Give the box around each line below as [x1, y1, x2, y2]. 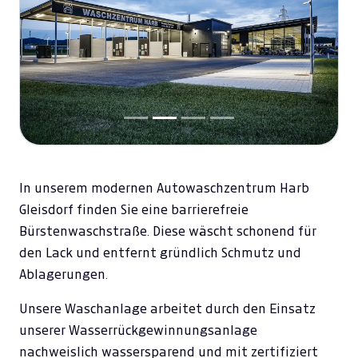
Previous [42, 48, 94, 62]
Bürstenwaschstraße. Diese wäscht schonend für [19, 225, 316, 238]
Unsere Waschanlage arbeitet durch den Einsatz [19, 302, 316, 316]
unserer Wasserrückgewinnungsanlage [19, 324, 257, 337]
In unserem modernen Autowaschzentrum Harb [19, 181, 309, 195]
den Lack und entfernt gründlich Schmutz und [19, 246, 301, 260]
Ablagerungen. [19, 268, 108, 281]
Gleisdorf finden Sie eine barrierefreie [19, 203, 249, 217]
